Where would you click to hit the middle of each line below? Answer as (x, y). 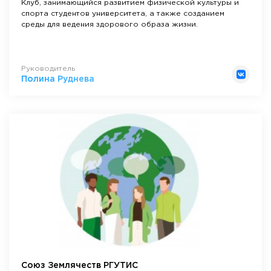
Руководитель (48, 68)
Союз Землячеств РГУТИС (80, 266)
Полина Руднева (58, 79)
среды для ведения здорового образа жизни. (109, 24)
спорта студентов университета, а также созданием (123, 13)
